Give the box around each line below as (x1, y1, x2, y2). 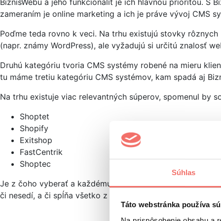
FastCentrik (20, 147, 63, 157)
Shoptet (20, 111, 49, 122)
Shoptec (20, 159, 51, 169)
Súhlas (171, 168, 196, 177)
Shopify (20, 123, 48, 134)
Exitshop (20, 135, 52, 146)
